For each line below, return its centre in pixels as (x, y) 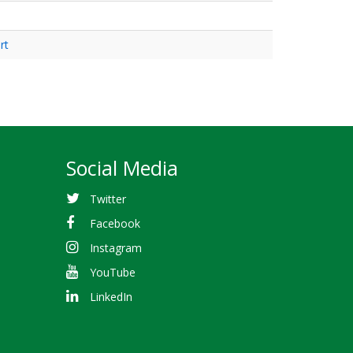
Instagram (116, 247)
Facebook (115, 223)
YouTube (113, 273)
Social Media (122, 168)
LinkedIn (111, 297)
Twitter (108, 199)
